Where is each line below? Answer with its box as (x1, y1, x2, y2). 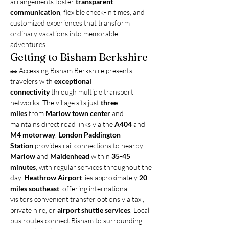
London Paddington (58, 130, 122, 139)
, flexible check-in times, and (60, 8, 146, 16)
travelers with (10, 77, 54, 85)
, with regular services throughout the (36, 163, 153, 171)
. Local (130, 205, 151, 214)
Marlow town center (45, 109, 110, 118)
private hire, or (10, 205, 57, 214)
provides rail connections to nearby (33, 141, 145, 150)
